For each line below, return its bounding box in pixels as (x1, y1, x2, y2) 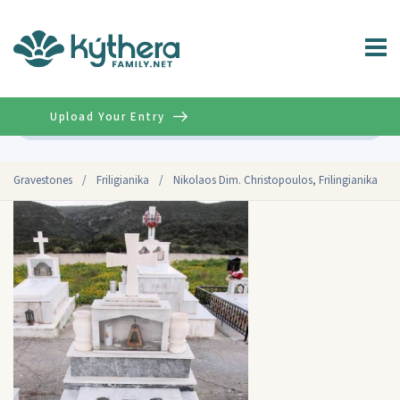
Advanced (322, 113, 373, 129)
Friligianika (96, 172, 149, 188)
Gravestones (13, 172, 72, 188)
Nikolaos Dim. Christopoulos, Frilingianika (173, 172, 378, 188)
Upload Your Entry (50, 108, 165, 125)
